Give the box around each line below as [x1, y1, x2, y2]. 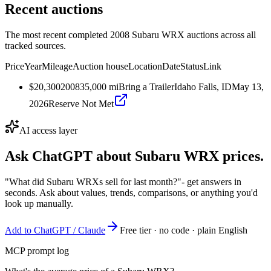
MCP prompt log [5, 245, 69, 256]
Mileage [42, 60, 73, 71]
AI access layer [19, 125, 77, 135]
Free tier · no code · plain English [120, 224, 247, 235]
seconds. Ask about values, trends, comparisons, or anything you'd [5, 187, 258, 198]
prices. [219, 148, 264, 164]
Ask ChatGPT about [5, 148, 135, 164]
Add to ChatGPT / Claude [5, 224, 105, 235]
